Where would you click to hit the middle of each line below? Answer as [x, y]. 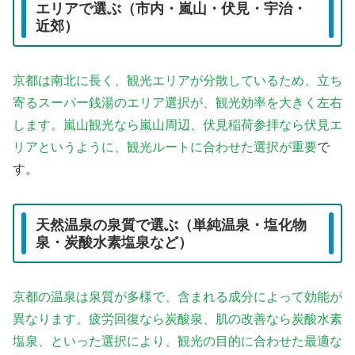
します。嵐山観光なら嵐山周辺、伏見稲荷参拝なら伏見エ [177, 125]
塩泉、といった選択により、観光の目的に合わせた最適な [177, 342]
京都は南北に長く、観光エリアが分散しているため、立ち [177, 81]
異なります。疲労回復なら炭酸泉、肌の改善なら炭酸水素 [177, 319]
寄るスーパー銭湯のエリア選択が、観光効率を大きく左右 [177, 103]
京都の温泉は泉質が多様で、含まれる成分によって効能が [177, 297]
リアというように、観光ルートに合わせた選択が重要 [165, 147]
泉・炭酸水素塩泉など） [114, 242]
